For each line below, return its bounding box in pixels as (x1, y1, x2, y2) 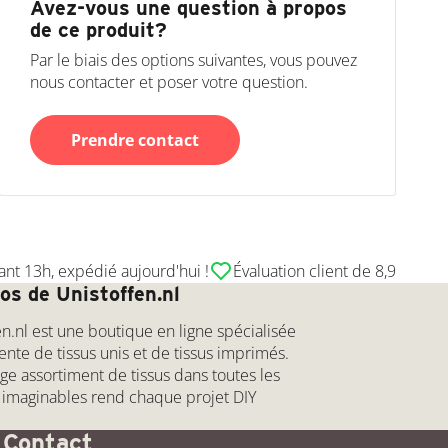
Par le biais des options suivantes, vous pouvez (30, 48, 358, 71)
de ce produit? (30, 17, 168, 42)
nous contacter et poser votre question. (30, 70, 309, 93)
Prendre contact (71, 128, 200, 151)
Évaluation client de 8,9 (233, 259, 396, 282)
